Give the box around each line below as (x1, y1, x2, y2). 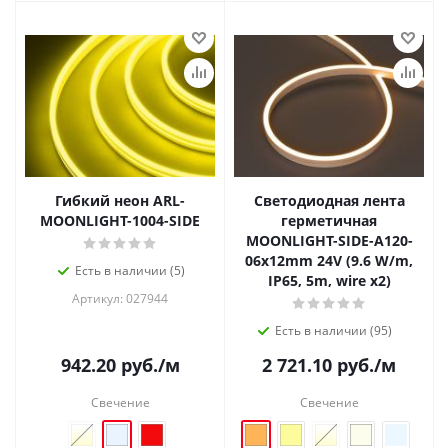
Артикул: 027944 (72, 289, 168, 307)
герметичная (281, 210, 377, 230)
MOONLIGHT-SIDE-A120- (245, 230, 413, 250)
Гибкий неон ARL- (55, 190, 185, 210)
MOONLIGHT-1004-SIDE (40, 210, 200, 230)
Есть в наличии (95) (274, 321, 392, 339)
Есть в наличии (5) (75, 261, 185, 279)
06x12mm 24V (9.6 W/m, (245, 250, 413, 270)
